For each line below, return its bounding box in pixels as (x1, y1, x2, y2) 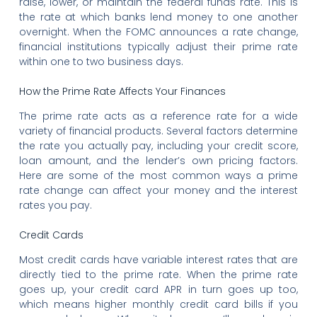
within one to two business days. (18, 54, 183, 69)
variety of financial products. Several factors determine (18, 124, 299, 139)
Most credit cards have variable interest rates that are (18, 253, 299, 267)
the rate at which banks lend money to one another (18, 9, 299, 24)
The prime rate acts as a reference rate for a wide (18, 109, 299, 124)
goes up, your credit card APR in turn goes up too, (18, 282, 299, 297)
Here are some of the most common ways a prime (18, 168, 299, 183)
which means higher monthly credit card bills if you (18, 297, 299, 312)
